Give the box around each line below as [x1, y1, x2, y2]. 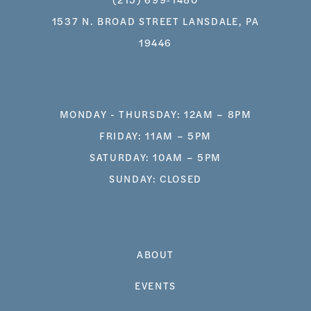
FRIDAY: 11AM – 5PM [99, 128, 212, 143]
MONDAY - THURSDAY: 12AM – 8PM [59, 107, 252, 121]
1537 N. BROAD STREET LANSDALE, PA [51, 14, 260, 28]
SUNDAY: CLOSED [108, 171, 203, 186]
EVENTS [135, 278, 176, 293]
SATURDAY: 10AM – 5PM [89, 150, 222, 165]
